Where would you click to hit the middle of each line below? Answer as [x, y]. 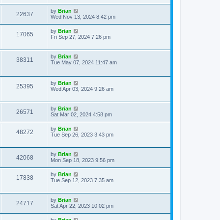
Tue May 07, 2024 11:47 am [84, 62]
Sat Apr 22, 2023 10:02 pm [82, 206]
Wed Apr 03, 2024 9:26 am [82, 89]
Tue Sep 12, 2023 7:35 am [82, 180]
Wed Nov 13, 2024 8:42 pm [83, 17]
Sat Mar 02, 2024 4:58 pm [81, 114]
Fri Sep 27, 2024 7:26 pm [81, 37]
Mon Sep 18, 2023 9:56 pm [82, 160]
